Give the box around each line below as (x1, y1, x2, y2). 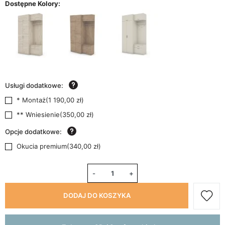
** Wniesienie (17, 110, 60, 119)
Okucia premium (17, 142, 67, 150)
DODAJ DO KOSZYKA (63, 191, 131, 200)
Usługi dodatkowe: (5, 81, 63, 89)
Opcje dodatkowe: (5, 127, 62, 136)
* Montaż (17, 95, 46, 104)
